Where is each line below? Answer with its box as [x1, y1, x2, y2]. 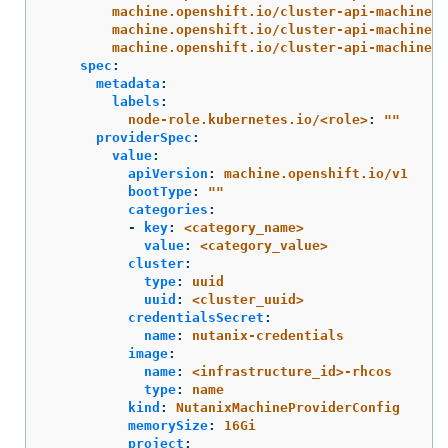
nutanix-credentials [192, 327, 344, 343]
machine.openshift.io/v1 [224, 165, 408, 181]
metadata [96, 75, 160, 91]
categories [128, 201, 208, 217]
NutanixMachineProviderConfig [176, 399, 400, 415]
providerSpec [96, 129, 192, 145]
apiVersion [128, 165, 208, 181]
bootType [128, 183, 192, 199]
